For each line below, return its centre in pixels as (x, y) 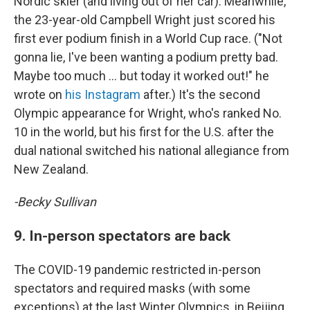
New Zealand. (51, 169)
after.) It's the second (200, 94)
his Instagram (103, 94)
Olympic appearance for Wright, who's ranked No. (148, 113)
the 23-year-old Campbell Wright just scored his (145, 20)
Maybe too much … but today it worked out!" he (142, 76)
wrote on (39, 94)
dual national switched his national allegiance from (152, 151)
